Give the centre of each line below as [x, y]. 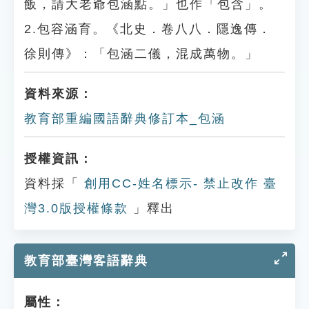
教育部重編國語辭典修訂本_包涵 [125, 119]
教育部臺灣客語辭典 [86, 261]
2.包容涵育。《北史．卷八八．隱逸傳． [148, 29]
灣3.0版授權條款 [76, 208]
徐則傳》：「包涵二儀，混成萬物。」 [141, 54]
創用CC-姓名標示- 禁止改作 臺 [178, 183]
